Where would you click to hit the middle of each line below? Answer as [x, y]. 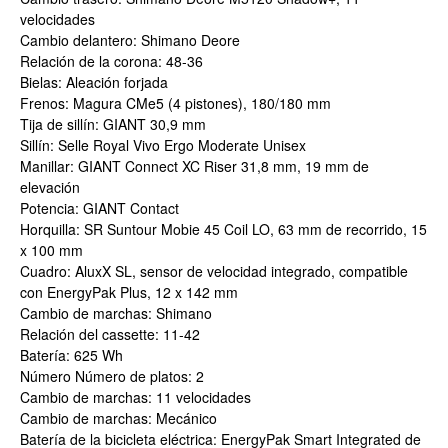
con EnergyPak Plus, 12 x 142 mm [129, 292]
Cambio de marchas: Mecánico [118, 418]
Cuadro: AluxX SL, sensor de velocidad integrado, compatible [214, 271]
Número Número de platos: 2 [112, 376]
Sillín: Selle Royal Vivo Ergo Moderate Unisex [163, 145]
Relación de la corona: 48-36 [111, 61]
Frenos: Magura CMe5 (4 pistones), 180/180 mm [175, 103]
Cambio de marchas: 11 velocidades [135, 397]
